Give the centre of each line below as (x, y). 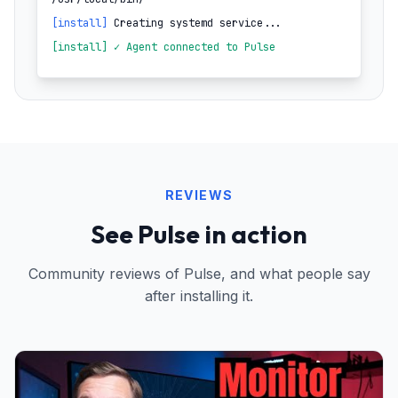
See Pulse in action (199, 235)
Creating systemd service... (195, 24)
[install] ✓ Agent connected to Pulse (163, 48)
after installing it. (199, 296)
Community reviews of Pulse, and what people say (199, 274)
